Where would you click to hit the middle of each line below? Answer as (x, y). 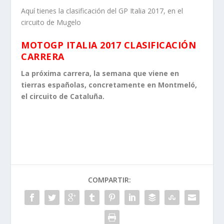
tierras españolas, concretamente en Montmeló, (109, 84)
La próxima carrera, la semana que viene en (100, 73)
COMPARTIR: (109, 180)
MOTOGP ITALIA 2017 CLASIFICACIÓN (109, 45)
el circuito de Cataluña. (63, 96)
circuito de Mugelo (51, 22)
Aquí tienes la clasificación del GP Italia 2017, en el (102, 11)
